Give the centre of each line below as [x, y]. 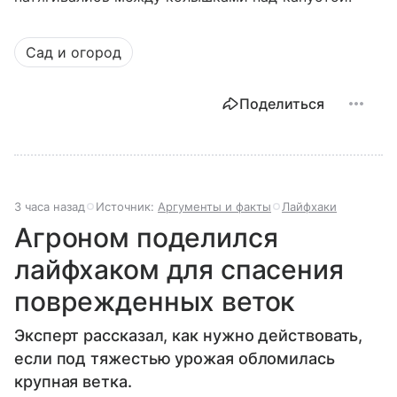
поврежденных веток [155, 301]
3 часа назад [50, 206]
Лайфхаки [309, 206]
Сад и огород [74, 52]
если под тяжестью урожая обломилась [175, 358]
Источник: [127, 206]
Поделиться [282, 103]
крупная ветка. [73, 381]
